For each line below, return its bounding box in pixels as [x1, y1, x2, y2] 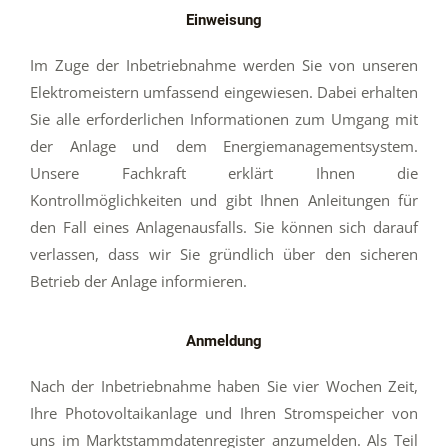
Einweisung [186, 10, 262, 29]
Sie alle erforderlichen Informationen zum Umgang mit [30, 108, 418, 129]
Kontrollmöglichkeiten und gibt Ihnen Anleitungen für [30, 189, 418, 210]
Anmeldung [186, 332, 262, 351]
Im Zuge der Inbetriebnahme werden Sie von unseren [30, 54, 418, 75]
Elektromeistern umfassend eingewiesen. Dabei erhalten [30, 81, 418, 102]
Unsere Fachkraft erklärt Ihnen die [30, 162, 418, 183]
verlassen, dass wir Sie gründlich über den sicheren [30, 243, 418, 264]
